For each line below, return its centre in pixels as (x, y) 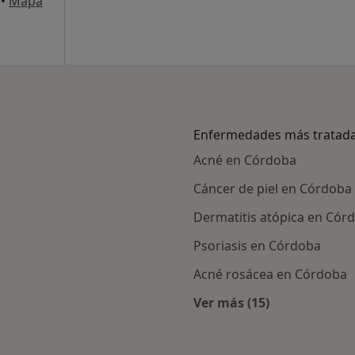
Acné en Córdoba (245, 160)
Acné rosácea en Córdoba (270, 274)
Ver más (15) (231, 303)
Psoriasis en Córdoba (257, 246)
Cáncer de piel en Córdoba (273, 189)
